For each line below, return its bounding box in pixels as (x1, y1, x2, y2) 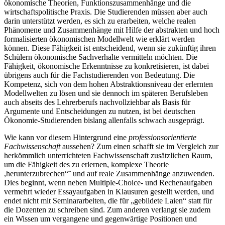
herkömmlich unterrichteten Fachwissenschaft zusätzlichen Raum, (4, 151, 212, 160)
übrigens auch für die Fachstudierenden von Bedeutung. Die (4, 71, 195, 80)
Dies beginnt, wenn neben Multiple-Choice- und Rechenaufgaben (4, 178, 212, 187)
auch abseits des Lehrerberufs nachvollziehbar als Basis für (4, 98, 190, 107)
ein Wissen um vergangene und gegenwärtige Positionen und (4, 214, 197, 223)
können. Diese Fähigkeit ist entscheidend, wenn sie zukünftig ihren (4, 44, 216, 53)
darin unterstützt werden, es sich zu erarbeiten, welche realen (4, 17, 196, 26)
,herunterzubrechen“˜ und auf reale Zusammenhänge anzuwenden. (4, 169, 214, 178)
